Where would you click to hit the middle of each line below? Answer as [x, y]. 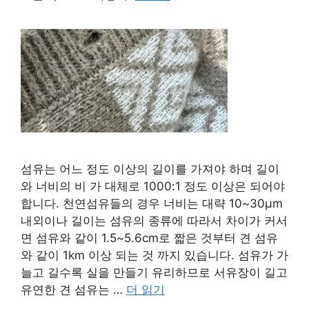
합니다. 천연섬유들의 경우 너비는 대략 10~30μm [152, 203]
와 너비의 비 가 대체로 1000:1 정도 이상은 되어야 [153, 186]
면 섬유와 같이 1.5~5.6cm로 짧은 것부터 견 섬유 [149, 238]
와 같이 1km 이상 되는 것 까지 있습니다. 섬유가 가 [154, 255]
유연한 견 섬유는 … [73, 290]
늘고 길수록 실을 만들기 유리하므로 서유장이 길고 [154, 272]
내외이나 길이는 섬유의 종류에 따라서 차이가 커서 [154, 221]
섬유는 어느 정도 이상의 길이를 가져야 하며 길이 [150, 169]
